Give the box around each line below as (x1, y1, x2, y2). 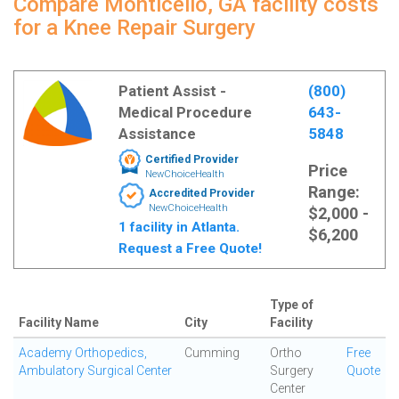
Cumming (184, 346, 240, 360)
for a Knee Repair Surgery (13, 15, 256, 40)
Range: (307, 183, 360, 201)
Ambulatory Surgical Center (19, 363, 172, 378)
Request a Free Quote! (118, 240, 262, 256)
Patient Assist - (118, 82, 226, 100)
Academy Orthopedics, (19, 346, 147, 360)
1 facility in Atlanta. (118, 219, 240, 235)
